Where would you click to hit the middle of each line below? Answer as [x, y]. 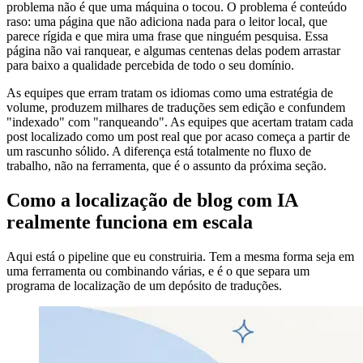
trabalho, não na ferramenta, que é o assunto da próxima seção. [167, 166]
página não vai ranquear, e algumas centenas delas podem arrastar [173, 51]
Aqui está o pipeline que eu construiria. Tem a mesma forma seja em [180, 257]
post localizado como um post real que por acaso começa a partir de [178, 137]
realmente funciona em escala [130, 222]
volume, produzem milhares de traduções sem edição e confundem [176, 108]
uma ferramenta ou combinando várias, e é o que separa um [158, 271]
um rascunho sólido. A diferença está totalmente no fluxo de [159, 152]
